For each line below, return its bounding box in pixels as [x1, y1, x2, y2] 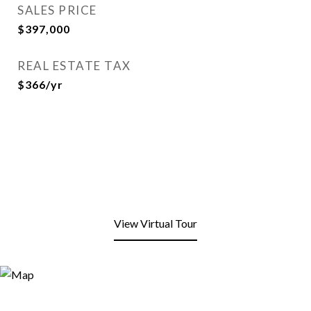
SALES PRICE [17, 3, 97, 17]
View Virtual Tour [114, 217, 197, 230]
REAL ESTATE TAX [17, 58, 131, 73]
